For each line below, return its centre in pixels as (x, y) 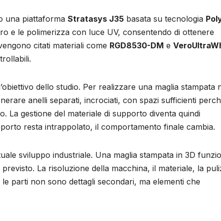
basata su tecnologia (165, 18)
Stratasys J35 (96, 18)
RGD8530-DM (137, 45)
